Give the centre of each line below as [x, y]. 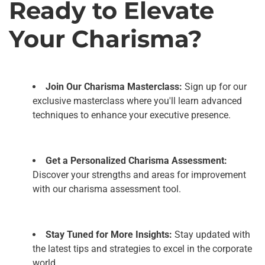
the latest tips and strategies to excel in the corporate [142, 248]
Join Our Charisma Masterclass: [114, 86]
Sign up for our [214, 86]
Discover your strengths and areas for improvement [139, 174]
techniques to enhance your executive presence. [132, 115]
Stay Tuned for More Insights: [109, 234]
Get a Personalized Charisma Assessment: [136, 160]
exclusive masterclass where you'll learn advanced [137, 101]
